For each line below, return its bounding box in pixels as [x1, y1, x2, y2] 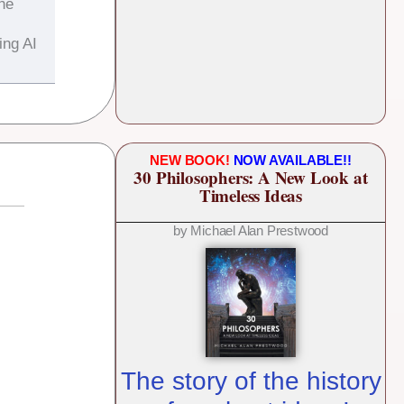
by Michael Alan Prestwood [173, 223, 328, 239]
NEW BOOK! [150, 152, 234, 169]
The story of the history [120, 367, 381, 396]
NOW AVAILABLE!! [233, 152, 352, 169]
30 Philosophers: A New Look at [133, 165, 368, 190]
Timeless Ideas [198, 183, 303, 208]
